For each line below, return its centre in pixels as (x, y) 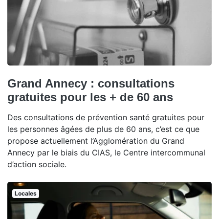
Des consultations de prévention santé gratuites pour (106, 118)
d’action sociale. (37, 164)
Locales (25, 194)
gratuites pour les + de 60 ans (90, 97)
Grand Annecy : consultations (91, 84)
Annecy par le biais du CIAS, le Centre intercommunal (106, 153)
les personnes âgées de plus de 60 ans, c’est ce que (103, 129)
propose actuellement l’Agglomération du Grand (96, 141)
